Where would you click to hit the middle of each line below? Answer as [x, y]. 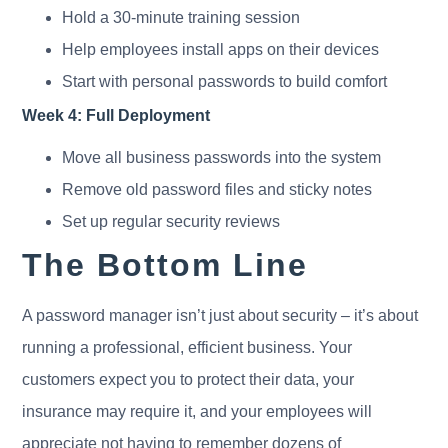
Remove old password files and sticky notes [217, 189]
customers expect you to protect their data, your [188, 379]
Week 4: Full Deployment [116, 115]
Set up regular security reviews [171, 221]
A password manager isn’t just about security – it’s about [220, 315]
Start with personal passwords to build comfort [225, 81]
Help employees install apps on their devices [221, 49]
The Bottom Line [165, 264]
